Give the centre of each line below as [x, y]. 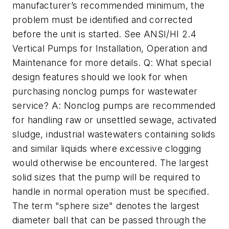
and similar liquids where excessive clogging [107, 149]
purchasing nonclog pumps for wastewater [105, 91]
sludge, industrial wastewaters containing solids [114, 134]
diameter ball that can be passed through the [109, 220]
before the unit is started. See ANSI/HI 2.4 [105, 34]
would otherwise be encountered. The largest [111, 163]
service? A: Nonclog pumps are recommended [114, 106]
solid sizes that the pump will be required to [106, 177]
